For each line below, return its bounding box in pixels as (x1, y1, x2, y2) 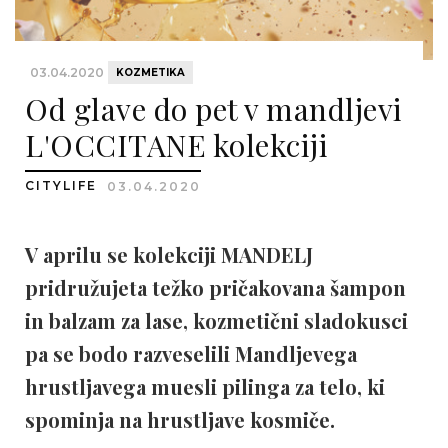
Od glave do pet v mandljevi (25, 89, 403, 129)
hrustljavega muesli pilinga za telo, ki (25, 373, 385, 400)
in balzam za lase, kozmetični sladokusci (25, 307, 408, 334)
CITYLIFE (25, 178, 102, 193)
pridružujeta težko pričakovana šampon (25, 274, 406, 301)
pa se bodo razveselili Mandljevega (25, 340, 357, 367)
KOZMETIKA (116, 66, 185, 79)
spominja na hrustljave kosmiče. (25, 406, 335, 433)
